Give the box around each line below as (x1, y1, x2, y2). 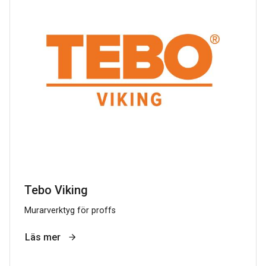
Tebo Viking (24, 182, 88, 197)
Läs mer (25, 231, 63, 243)
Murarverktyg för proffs (24, 205, 116, 216)
